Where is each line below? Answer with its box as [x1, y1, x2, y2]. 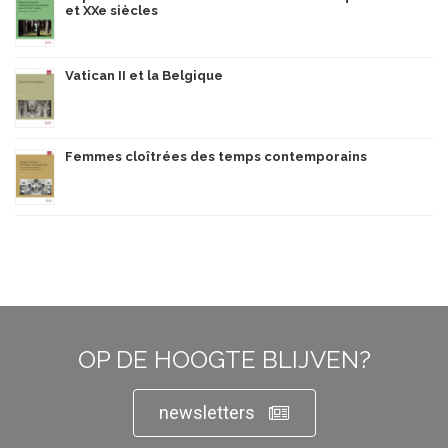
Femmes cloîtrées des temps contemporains [65, 149, 367, 164]
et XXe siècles [65, 3, 158, 18]
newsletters [158, 402, 255, 423]
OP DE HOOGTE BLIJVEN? [77, 345, 371, 374]
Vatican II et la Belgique [65, 68, 223, 83]
